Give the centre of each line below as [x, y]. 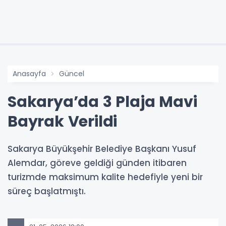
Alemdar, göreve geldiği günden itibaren [97, 163]
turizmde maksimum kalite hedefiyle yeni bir [105, 177]
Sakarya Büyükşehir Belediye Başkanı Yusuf [102, 149]
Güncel [72, 74]
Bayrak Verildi [63, 122]
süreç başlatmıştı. [47, 191]
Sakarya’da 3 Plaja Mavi [102, 102]
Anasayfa [29, 74]
